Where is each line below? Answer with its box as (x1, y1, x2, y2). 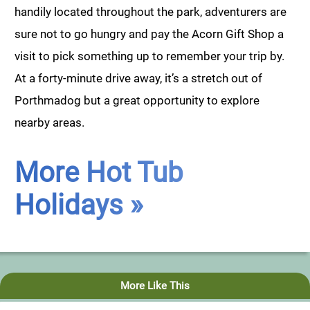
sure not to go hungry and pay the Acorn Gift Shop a (15, 26, 284, 41)
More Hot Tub (15, 156, 183, 190)
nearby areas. (15, 115, 84, 129)
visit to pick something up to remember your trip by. (15, 48, 284, 63)
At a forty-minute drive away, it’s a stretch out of (15, 71, 262, 85)
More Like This (120, 280, 190, 293)
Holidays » (15, 189, 143, 222)
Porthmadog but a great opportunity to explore (15, 93, 259, 107)
